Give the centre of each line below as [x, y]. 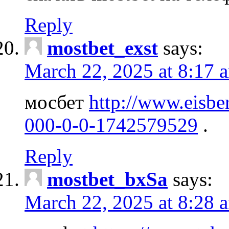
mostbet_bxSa [107, 179]
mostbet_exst [102, 48]
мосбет [57, 102]
